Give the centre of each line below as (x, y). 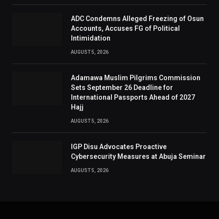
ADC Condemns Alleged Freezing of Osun (137, 19)
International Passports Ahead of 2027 (133, 98)
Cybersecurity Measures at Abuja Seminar (138, 157)
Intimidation (91, 38)
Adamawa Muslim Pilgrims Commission (136, 78)
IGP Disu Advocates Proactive (119, 147)
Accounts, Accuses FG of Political (125, 29)
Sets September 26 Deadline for (122, 88)
